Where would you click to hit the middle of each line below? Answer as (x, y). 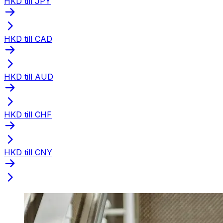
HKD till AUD (29, 76)
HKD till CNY (28, 152)
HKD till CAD (28, 39)
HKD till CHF (28, 114)
